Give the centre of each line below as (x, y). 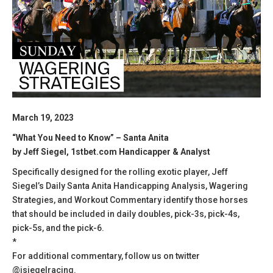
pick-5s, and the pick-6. (58, 228)
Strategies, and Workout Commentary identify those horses (130, 200)
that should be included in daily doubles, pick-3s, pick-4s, (126, 214)
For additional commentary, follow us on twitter (106, 256)
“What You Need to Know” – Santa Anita (90, 137)
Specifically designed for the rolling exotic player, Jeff (120, 172)
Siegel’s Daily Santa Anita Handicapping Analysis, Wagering (130, 186)
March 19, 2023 (43, 117)
